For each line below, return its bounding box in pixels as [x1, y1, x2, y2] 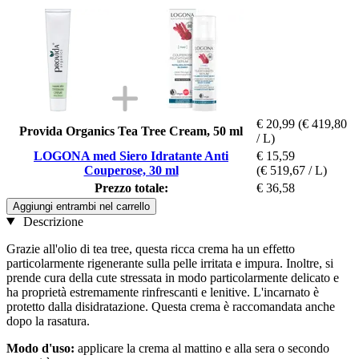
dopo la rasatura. [6, 313, 90, 328]
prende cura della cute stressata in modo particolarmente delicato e [6, 270, 339, 284]
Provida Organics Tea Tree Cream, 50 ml [19, 123, 243, 138]
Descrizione [19, 214, 83, 228]
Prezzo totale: [94, 180, 168, 195]
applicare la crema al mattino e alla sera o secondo [75, 341, 329, 355]
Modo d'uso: [6, 341, 75, 355]
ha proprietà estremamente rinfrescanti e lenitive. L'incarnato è [6, 284, 319, 299]
